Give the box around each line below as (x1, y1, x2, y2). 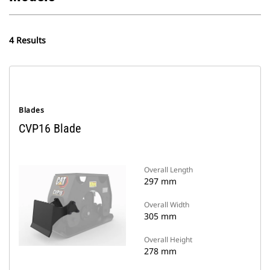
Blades (19, 105, 45, 115)
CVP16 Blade (19, 121, 81, 136)
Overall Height (144, 234, 192, 245)
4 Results (9, 34, 46, 46)
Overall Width (144, 199, 189, 210)
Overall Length (144, 165, 193, 175)
